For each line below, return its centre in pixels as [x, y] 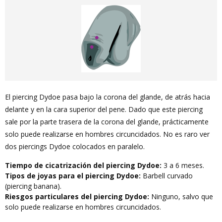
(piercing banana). [33, 186]
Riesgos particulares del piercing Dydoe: [77, 196]
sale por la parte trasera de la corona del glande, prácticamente [107, 122]
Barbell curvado [167, 176]
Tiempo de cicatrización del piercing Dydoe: [83, 165]
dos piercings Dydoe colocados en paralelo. [75, 146]
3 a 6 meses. [183, 165]
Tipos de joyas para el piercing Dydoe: [73, 176]
